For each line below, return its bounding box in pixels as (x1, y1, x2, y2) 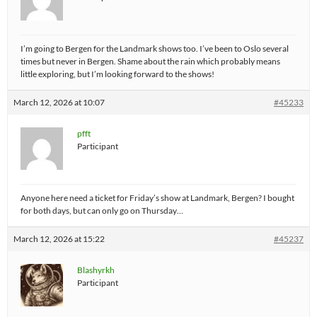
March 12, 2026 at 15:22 (13, 234, 105, 244)
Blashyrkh (77, 265, 115, 275)
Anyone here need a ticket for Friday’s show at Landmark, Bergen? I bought (21, 192, 294, 203)
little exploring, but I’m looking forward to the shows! (21, 69, 214, 79)
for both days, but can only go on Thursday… (21, 205, 183, 216)
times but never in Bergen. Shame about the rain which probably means (21, 56, 280, 67)
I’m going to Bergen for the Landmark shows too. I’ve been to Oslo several (21, 43, 289, 54)
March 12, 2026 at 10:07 (13, 97, 105, 108)
